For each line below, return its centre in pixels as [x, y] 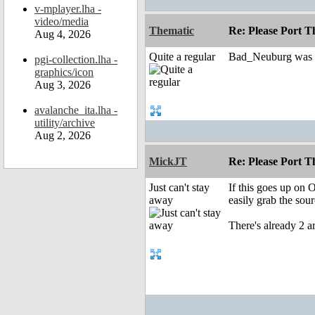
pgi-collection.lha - [76, 59]
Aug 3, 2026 [63, 85]
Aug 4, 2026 [63, 34]
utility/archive [65, 123]
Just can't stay [179, 188]
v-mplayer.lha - [68, 9]
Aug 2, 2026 [63, 135]
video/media [62, 21]
